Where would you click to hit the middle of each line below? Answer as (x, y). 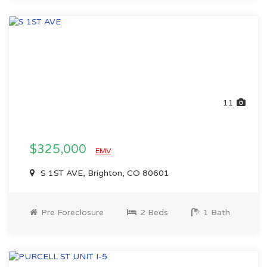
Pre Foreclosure (71, 212)
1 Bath (215, 212)
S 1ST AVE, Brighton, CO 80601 (104, 173)
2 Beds (153, 212)
